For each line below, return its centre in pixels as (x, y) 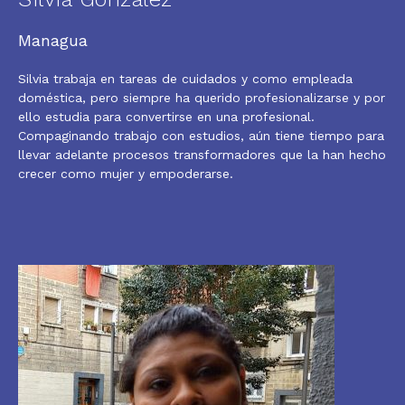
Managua (53, 41)
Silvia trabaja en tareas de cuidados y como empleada (185, 79)
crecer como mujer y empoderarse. (126, 174)
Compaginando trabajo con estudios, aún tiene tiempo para (201, 136)
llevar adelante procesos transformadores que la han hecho (202, 155)
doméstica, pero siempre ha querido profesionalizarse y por (202, 98)
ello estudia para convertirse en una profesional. (166, 117)
